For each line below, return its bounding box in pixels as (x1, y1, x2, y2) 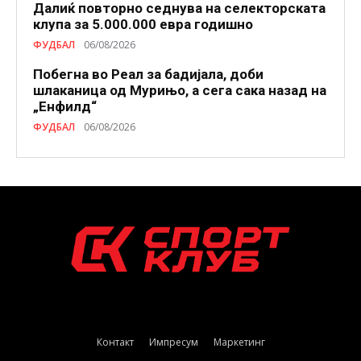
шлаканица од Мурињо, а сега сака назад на (33, 81, 326, 98)
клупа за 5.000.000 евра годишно (33, 15, 253, 32)
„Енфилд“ (33, 98, 97, 114)
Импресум (148, 334, 198, 349)
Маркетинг (213, 334, 265, 349)
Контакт (96, 334, 134, 349)
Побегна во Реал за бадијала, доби (33, 65, 263, 82)
